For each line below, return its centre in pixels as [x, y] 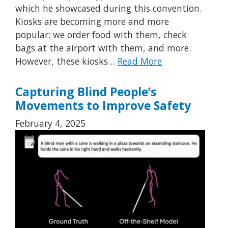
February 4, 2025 [50, 123]
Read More [140, 61]
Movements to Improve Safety [103, 106]
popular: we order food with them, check [101, 34]
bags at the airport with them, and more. [103, 48]
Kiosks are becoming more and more [92, 21]
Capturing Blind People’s [86, 92]
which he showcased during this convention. [108, 8]
